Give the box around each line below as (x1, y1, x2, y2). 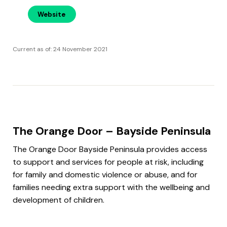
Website (37, 10, 65, 19)
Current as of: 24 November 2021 (13, 45, 107, 53)
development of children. (13, 194, 104, 205)
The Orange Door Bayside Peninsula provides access (13, 143, 207, 155)
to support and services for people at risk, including (13, 156, 204, 167)
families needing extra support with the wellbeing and (13, 181, 210, 193)
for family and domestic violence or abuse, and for (13, 169, 198, 180)
